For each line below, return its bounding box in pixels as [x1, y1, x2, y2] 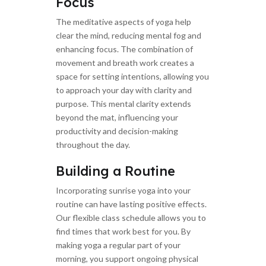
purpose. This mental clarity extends [56, 99, 191, 109]
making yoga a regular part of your [56, 240, 180, 251]
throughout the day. [56, 140, 130, 150]
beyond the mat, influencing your [56, 112, 178, 123]
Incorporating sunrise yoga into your [56, 185, 191, 196]
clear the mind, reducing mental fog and [56, 30, 201, 41]
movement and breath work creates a [56, 58, 194, 68]
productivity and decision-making [56, 126, 178, 137]
